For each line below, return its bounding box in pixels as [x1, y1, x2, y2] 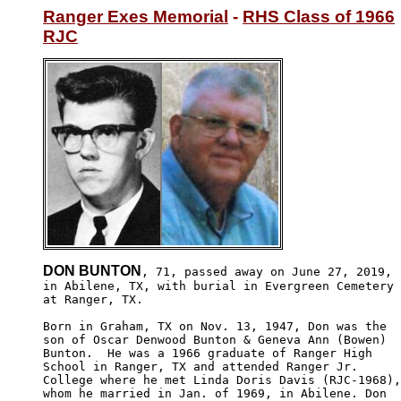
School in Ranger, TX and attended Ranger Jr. [43, 359, 365, 373]
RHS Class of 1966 [243, 7, 395, 26]
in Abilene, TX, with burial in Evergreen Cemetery [43, 278, 394, 293]
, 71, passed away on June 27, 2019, [141, 264, 392, 278]
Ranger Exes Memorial [43, 7, 228, 26]
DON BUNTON [43, 262, 141, 278]
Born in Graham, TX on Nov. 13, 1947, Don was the [43, 319, 387, 333]
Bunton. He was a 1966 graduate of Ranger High [43, 346, 380, 360]
